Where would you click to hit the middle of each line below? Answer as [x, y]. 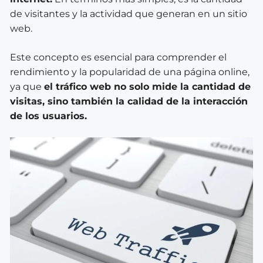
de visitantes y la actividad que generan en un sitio [129, 14]
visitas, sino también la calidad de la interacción [129, 101]
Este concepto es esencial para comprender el [118, 57]
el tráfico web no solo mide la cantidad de [147, 86]
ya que [27, 86]
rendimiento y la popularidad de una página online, [130, 72]
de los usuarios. [48, 116]
